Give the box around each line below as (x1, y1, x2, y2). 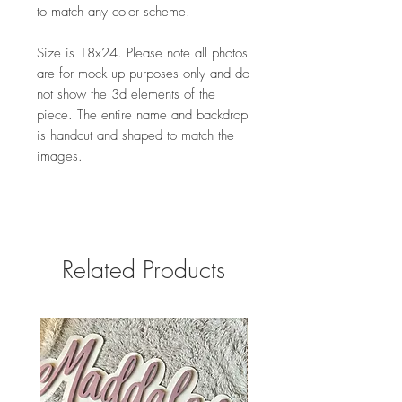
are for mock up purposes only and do (37, 64, 249, 83)
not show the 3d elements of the (37, 84, 215, 103)
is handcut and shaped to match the (37, 126, 234, 144)
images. (37, 146, 83, 165)
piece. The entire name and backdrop (37, 105, 248, 124)
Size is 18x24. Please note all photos (37, 43, 248, 62)
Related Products (62, 253, 225, 285)
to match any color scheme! (37, 2, 190, 21)
